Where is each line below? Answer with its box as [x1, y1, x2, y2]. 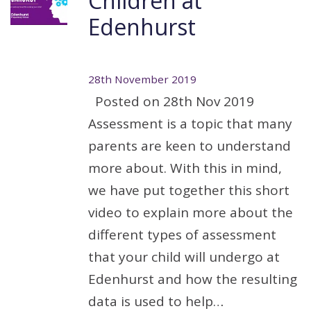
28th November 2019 [88, 72, 196, 86]
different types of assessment [88, 226, 276, 244]
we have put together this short [88, 181, 289, 199]
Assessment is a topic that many [88, 115, 292, 133]
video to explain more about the [88, 203, 293, 221]
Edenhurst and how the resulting [88, 270, 297, 288]
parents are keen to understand [88, 137, 291, 155]
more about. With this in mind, [88, 159, 282, 177]
